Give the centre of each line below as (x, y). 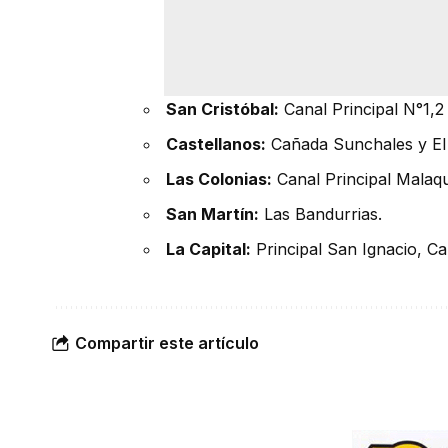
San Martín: (212, 213)
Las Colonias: (219, 178)
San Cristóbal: (222, 108)
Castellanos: (216, 143)
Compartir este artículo (167, 343)
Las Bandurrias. (320, 213)
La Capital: (208, 248)
